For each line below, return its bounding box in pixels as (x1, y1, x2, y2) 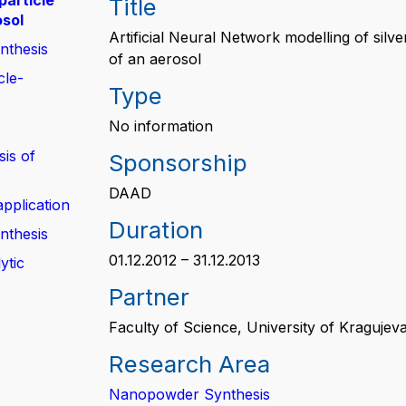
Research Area (109, 350, 270, 378)
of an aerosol (109, 50, 201, 68)
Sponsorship (109, 149, 247, 177)
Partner (109, 283, 189, 311)
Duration (109, 216, 203, 244)
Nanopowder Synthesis (109, 385, 270, 403)
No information (109, 117, 213, 135)
